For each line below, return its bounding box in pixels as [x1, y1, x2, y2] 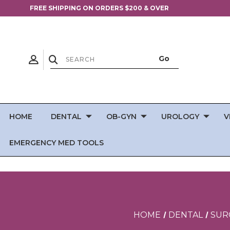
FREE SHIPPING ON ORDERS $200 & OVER [30, 4, 169, 12]
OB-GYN [106, 111, 137, 121]
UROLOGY [161, 111, 199, 121]
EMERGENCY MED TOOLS [9, 138, 104, 147]
